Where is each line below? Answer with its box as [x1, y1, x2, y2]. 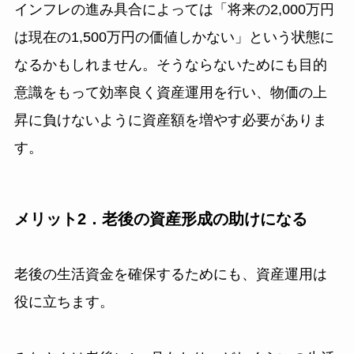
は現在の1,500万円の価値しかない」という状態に [13, 28, 334, 45]
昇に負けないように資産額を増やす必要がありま [13, 111, 327, 128]
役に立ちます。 [13, 294, 114, 311]
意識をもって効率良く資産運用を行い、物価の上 [13, 84, 327, 100]
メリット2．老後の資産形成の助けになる [13, 209, 307, 228]
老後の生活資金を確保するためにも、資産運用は [13, 266, 327, 283]
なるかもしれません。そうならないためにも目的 [13, 56, 327, 73]
